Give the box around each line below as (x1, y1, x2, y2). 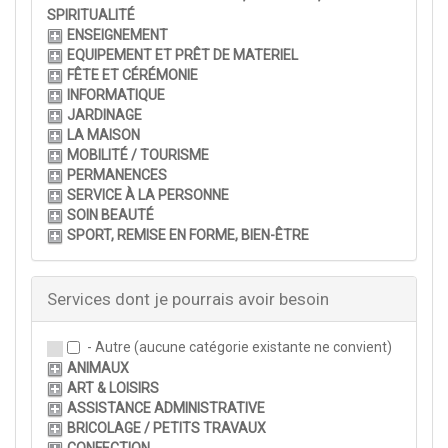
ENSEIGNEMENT (67, 27, 168, 44)
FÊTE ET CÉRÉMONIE (67, 67, 198, 84)
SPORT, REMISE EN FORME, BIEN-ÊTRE (67, 227, 309, 244)
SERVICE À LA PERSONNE (67, 187, 229, 204)
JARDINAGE (67, 107, 142, 124)
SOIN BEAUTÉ (67, 207, 154, 224)
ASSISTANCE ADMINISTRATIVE (67, 400, 265, 417)
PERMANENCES (67, 167, 167, 184)
